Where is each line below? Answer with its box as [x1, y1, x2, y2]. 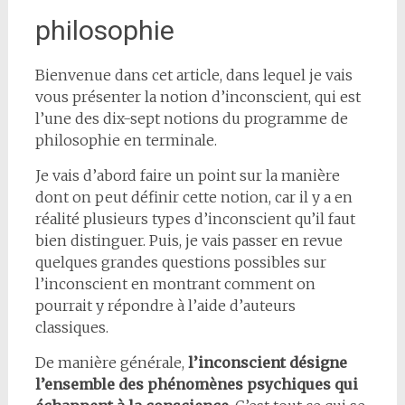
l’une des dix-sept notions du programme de [34, 109, 348, 127]
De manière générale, [34, 353, 188, 372]
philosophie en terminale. [34, 131, 217, 149]
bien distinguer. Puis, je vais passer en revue [34, 231, 343, 250]
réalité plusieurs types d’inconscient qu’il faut [34, 210, 355, 228]
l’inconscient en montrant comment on [34, 275, 316, 293]
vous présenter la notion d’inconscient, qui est [34, 88, 361, 106]
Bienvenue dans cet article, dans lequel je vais [34, 66, 353, 84]
